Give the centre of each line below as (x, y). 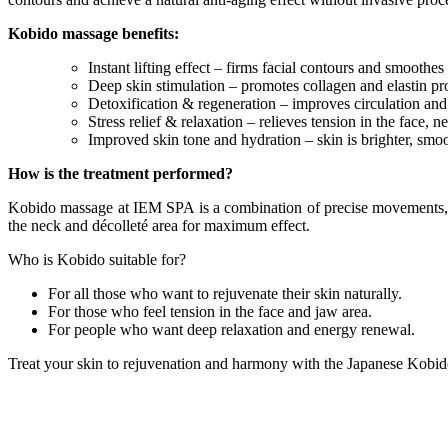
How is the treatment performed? (120, 173)
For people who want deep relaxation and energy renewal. (231, 329)
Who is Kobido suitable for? (97, 259)
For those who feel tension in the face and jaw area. (210, 311)
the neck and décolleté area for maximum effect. (159, 225)
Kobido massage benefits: (93, 33)
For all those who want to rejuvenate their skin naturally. (225, 293)
